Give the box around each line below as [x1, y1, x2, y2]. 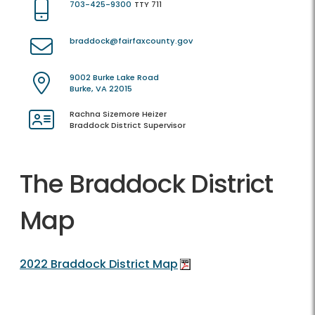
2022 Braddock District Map [20, 256, 178, 273]
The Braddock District [20, 166, 273, 202]
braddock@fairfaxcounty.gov [70, 35, 193, 47]
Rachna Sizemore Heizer [70, 108, 167, 120]
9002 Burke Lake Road [70, 72, 159, 84]
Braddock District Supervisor [70, 120, 186, 131]
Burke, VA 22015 [70, 83, 132, 95]
